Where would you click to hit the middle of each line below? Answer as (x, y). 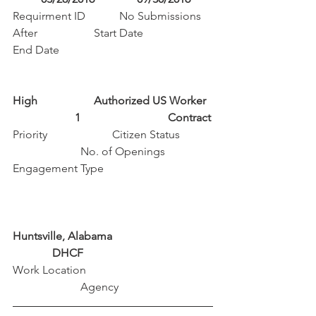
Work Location (113, 270)
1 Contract (112, 117)
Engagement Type (58, 168)
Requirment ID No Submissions (108, 16)
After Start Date (112, 33)
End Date (36, 50)
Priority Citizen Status (112, 134)
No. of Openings (107, 151)
